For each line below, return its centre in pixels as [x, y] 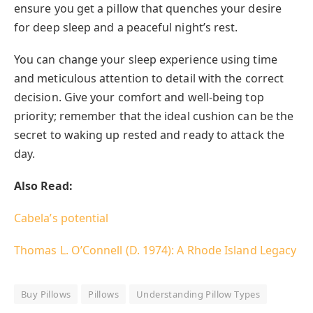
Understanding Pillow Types [198, 294]
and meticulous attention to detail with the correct [149, 78]
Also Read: [43, 185]
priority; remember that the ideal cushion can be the [154, 116]
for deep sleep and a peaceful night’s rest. [126, 27]
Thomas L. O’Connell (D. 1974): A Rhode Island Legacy [155, 250]
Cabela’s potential [61, 218]
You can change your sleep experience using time [146, 59]
